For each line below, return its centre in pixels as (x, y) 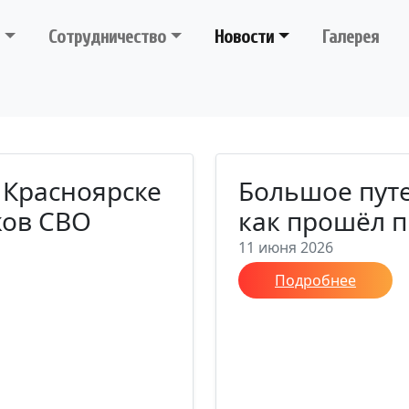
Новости (245, 37)
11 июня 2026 (286, 247)
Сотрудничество (108, 37)
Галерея (351, 37)
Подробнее (315, 280)
